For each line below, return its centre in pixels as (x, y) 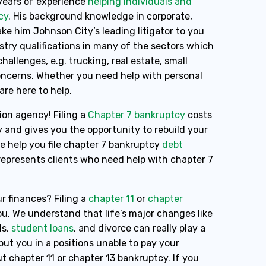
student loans (42, 228)
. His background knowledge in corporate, (100, 16)
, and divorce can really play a (140, 228)
